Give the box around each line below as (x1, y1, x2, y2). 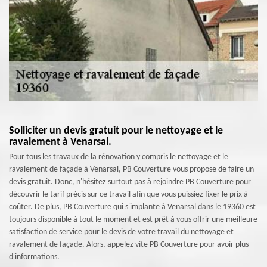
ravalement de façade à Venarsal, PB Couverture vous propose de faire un (9, 165, 254, 174)
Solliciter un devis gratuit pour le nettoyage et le (9, 125, 223, 136)
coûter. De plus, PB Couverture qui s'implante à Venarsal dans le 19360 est (9, 203, 256, 212)
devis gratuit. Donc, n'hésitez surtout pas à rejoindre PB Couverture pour (9, 178, 251, 187)
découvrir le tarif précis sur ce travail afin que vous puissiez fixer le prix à (9, 190, 248, 199)
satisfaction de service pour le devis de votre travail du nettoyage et (9, 228, 234, 237)
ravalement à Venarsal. (9, 136, 111, 148)
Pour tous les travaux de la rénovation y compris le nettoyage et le (9, 153, 228, 162)
